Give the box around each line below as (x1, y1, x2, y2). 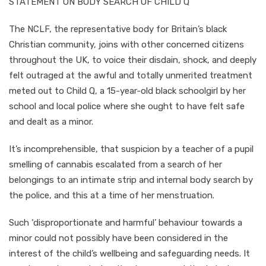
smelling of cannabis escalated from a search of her (9, 159, 222, 170)
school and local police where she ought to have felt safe (9, 100, 245, 112)
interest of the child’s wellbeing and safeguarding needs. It (9, 248, 250, 259)
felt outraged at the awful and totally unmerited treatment (9, 69, 252, 81)
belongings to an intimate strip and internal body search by (9, 174, 253, 185)
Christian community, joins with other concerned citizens (9, 39, 244, 50)
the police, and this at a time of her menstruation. (9, 189, 214, 201)
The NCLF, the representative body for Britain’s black (9, 23, 227, 34)
